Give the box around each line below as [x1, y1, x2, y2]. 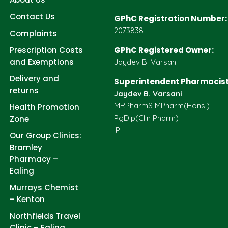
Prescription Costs [10, 45, 83, 55]
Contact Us [10, 11, 55, 22]
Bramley [10, 142, 42, 153]
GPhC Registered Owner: [114, 45, 214, 55]
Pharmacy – [10, 154, 58, 164]
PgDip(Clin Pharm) [114, 113, 179, 123]
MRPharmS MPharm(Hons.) [114, 101, 210, 110]
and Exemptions [10, 56, 74, 67]
